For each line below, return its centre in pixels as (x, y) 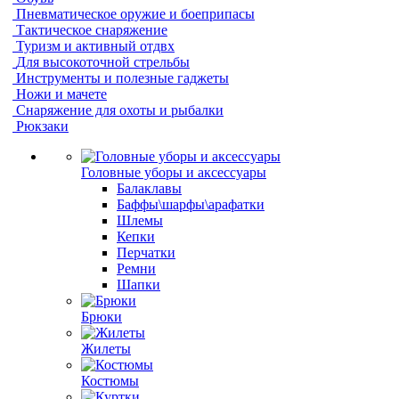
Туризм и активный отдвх (95, 46)
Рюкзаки (42, 126)
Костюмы (110, 381)
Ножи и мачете (61, 94)
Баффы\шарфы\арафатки (191, 204)
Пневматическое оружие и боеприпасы (135, 14)
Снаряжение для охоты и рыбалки (120, 110)
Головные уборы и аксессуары (174, 172)
